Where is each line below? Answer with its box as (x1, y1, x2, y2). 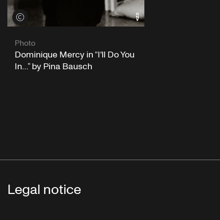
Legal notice (7, 180, 81, 200)
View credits (12, 12, 55, 21)
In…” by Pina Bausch (15, 60, 92, 73)
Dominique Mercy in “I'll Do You (15, 48, 135, 61)
